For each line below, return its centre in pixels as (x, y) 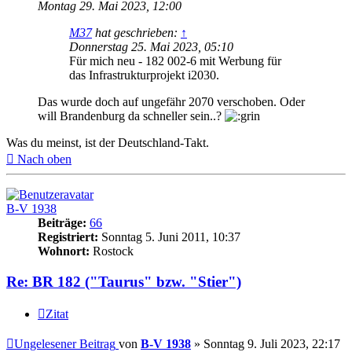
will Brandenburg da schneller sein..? (131, 116)
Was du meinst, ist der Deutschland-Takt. (108, 143)
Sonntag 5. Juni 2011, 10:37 (169, 237)
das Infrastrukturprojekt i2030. (144, 75)
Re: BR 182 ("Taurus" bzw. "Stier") (124, 281)
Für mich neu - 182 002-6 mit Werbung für (175, 61)
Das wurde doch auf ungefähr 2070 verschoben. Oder (171, 102)
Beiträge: (62, 223)
